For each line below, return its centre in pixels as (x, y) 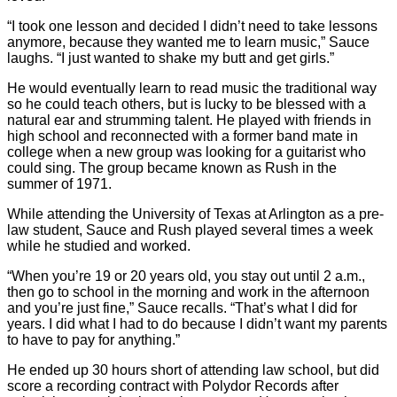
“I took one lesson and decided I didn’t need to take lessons (192, 26)
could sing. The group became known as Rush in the (172, 168)
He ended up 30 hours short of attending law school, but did (193, 370)
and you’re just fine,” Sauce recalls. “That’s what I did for (182, 308)
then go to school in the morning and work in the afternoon (188, 292)
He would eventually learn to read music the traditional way (192, 88)
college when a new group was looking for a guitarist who (187, 152)
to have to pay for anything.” (93, 340)
